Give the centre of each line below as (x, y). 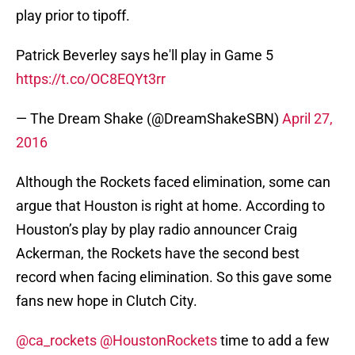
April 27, (307, 119)
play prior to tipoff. (73, 16)
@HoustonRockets (158, 341)
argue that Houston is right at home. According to (170, 206)
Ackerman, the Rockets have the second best (158, 254)
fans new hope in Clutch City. (107, 301)
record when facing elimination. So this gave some (174, 277)
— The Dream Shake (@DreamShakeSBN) (149, 119)
